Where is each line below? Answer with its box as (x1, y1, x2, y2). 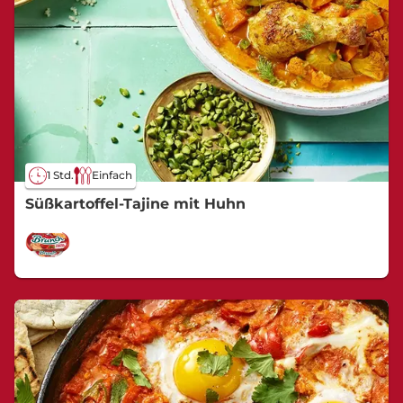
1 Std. (47, 168, 74, 183)
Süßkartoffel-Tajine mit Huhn (25, 194, 246, 212)
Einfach (92, 168, 132, 183)
